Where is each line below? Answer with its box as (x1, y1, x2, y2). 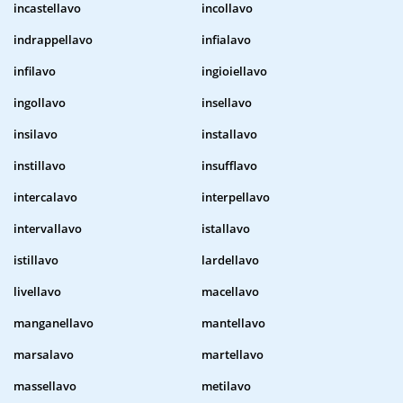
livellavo (13, 283, 61, 300)
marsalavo (13, 346, 74, 363)
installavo (201, 126, 257, 143)
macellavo (201, 283, 259, 300)
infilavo (13, 63, 56, 80)
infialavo (201, 31, 251, 49)
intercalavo (13, 189, 77, 206)
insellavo (201, 94, 252, 112)
